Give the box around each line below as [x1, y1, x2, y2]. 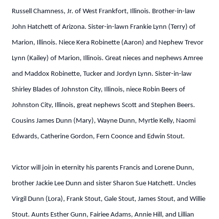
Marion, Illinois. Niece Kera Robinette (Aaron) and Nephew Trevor [12, 39, 203, 46]
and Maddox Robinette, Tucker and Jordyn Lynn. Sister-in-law [12, 70, 192, 78]
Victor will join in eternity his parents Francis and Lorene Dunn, [12, 164, 194, 172]
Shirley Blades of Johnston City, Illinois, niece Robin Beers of [12, 86, 185, 93]
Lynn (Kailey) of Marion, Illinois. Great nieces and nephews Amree [12, 55, 203, 62]
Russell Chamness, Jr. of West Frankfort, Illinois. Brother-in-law [12, 8, 195, 15]
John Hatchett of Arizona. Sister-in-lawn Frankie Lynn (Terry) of [12, 23, 196, 31]
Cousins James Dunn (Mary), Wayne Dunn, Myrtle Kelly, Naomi [12, 117, 196, 125]
